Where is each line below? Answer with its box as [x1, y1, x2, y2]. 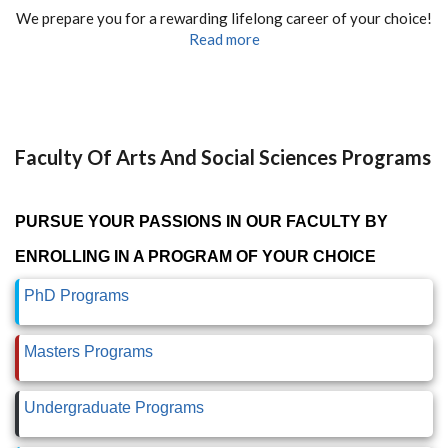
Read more [188, 30, 260, 48]
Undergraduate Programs [24, 399, 204, 416]
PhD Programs [24, 287, 129, 304]
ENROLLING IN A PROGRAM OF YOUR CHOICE [15, 248, 376, 265]
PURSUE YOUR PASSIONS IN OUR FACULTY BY [15, 213, 388, 230]
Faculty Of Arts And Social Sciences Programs [15, 145, 431, 169]
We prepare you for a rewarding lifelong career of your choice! [16, 9, 432, 27]
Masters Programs [24, 343, 153, 360]
